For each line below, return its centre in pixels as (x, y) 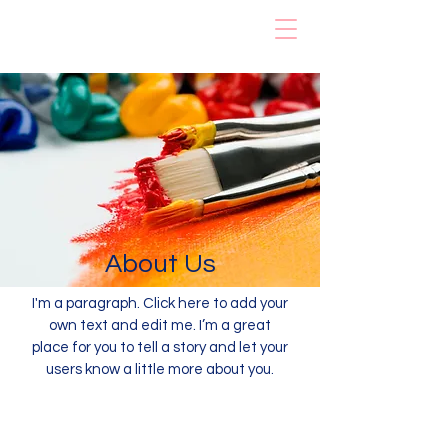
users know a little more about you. (160, 369)
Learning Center (86, 45)
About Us (160, 264)
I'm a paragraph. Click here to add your (160, 303)
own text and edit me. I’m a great (160, 325)
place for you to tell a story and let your (160, 347)
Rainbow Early (76, 26)
